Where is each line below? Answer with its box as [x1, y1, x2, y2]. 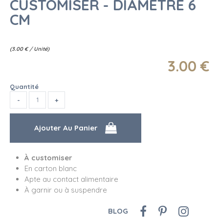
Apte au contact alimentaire [24, 174, 118, 184]
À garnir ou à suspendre [24, 185, 109, 195]
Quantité [10, 82, 39, 90]
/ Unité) [29, 45, 49, 52]
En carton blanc [24, 163, 77, 173]
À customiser [24, 153, 72, 162]
